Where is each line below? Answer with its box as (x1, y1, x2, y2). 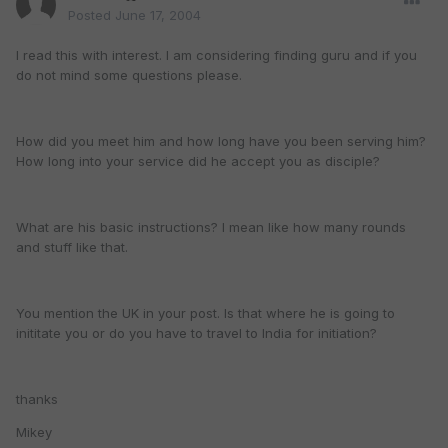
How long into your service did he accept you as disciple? (16, 153, 380, 170)
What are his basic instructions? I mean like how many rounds (16, 219, 406, 236)
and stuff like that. (16, 239, 128, 256)
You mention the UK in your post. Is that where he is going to (16, 305, 395, 322)
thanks (16, 391, 58, 408)
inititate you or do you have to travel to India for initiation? (16, 325, 377, 342)
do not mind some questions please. (16, 67, 242, 84)
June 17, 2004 (115, 7, 201, 24)
